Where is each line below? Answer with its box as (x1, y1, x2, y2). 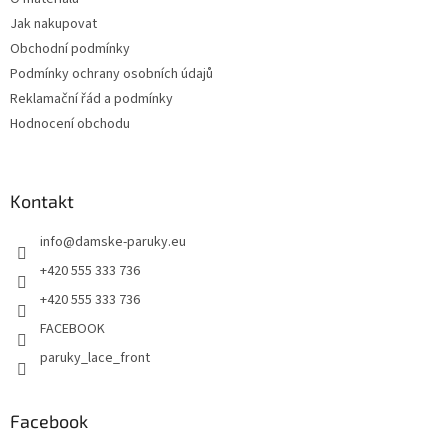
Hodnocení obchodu (10, 114, 130, 135)
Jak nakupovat (10, 14, 97, 35)
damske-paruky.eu (75, 232, 186, 253)
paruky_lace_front (40, 348, 150, 369)
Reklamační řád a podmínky (10, 89, 173, 110)
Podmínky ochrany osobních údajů (10, 64, 213, 85)
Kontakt (10, 190, 74, 213)
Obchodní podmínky (10, 39, 130, 60)
